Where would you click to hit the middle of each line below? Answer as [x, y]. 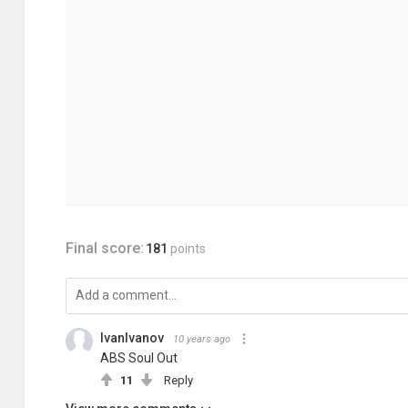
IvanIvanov [132, 338]
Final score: [105, 248]
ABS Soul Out [139, 358]
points [188, 249]
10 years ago [202, 339]
